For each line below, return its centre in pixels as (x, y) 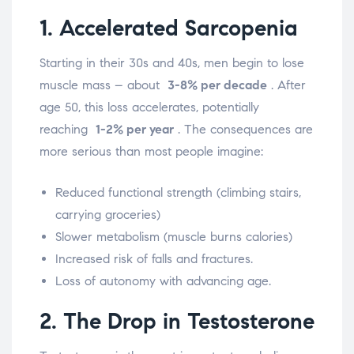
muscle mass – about (104, 85)
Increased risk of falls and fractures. (154, 259)
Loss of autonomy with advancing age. (163, 281)
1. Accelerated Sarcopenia (169, 28)
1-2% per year (135, 130)
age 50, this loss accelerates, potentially (149, 107)
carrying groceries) (108, 215)
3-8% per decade (217, 85)
